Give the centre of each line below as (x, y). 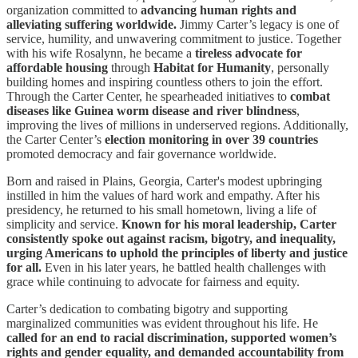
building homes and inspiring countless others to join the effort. (165, 82)
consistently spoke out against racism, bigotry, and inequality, (171, 239)
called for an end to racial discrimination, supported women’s (171, 338)
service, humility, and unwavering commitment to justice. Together (174, 39)
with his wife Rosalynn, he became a (101, 54)
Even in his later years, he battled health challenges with (184, 268)
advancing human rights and (219, 10)
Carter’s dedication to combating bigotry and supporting (147, 309)
